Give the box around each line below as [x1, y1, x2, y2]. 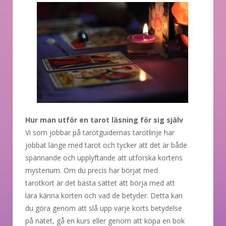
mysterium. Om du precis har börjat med [25, 165, 158, 175]
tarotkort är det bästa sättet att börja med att [25, 178, 175, 188]
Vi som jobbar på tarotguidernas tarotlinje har [25, 127, 175, 137]
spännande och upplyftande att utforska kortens [25, 152, 183, 162]
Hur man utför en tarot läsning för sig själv [25, 115, 183, 125]
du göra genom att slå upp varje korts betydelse [25, 203, 182, 213]
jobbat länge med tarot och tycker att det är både [25, 140, 187, 150]
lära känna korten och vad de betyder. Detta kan [25, 190, 183, 200]
